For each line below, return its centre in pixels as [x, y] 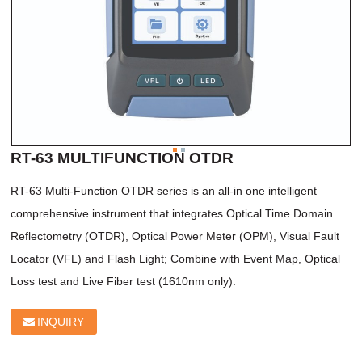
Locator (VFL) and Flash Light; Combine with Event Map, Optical [176, 258]
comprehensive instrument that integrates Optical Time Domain [172, 213]
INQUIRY [61, 321]
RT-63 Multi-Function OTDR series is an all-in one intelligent [164, 190]
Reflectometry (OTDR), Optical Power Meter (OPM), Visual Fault [175, 236]
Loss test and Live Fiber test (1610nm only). [125, 281]
